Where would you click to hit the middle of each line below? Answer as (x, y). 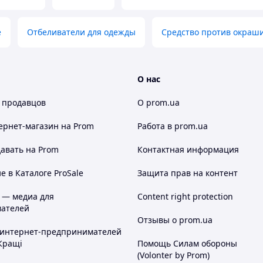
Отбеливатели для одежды (81, 32)
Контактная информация (188, 149)
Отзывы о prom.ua (175, 220)
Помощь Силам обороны (187, 243)
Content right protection (185, 196)
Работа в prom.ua (173, 126)
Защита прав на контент (188, 173)
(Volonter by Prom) (173, 255)
